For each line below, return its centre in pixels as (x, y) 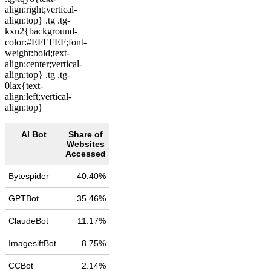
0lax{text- (24, 85)
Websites (86, 144)
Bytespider (29, 176)
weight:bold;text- (37, 53)
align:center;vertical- (44, 64)
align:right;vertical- (41, 9)
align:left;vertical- (38, 96)
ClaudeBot (28, 220)
